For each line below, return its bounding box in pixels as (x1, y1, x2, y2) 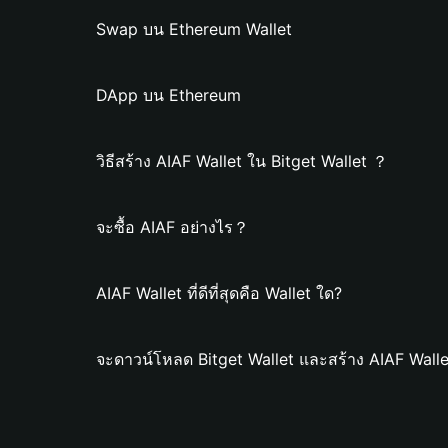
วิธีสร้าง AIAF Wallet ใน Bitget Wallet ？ (96, 151, 388, 171)
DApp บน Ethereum (96, 85, 241, 105)
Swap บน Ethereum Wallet (96, 19, 292, 39)
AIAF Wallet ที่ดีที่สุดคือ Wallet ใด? (96, 283, 342, 303)
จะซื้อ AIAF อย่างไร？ (96, 217, 249, 237)
